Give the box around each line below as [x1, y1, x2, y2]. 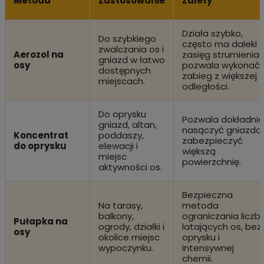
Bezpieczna [181, 188, 233, 201]
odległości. [181, 80, 229, 93]
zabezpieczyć [181, 134, 243, 147]
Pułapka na [13, 214, 68, 227]
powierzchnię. [181, 155, 241, 168]
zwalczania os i [98, 42, 164, 55]
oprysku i [181, 230, 220, 243]
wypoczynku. [98, 241, 153, 254]
